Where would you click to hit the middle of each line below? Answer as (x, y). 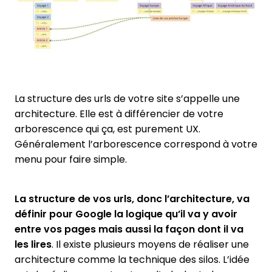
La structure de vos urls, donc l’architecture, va (132, 199)
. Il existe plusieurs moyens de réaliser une (150, 245)
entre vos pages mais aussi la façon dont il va (129, 229)
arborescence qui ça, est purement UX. (107, 129)
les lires (33, 245)
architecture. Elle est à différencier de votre (119, 114)
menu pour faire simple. (71, 160)
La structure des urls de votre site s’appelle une (127, 99)
